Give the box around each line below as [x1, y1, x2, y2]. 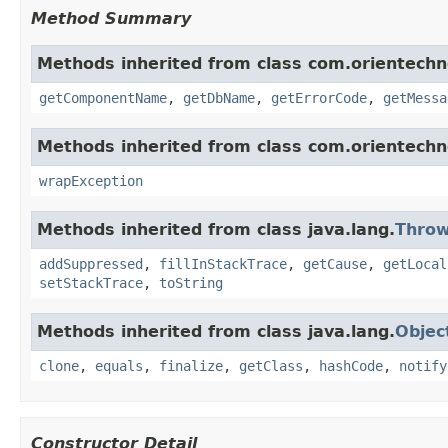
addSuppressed [39, 255, 143, 272]
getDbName [183, 89, 255, 106]
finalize [159, 357, 223, 374]
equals [95, 357, 143, 374]
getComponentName [39, 89, 167, 106]
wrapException [39, 172, 143, 189]
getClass [239, 357, 303, 374]
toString [159, 274, 223, 291]
